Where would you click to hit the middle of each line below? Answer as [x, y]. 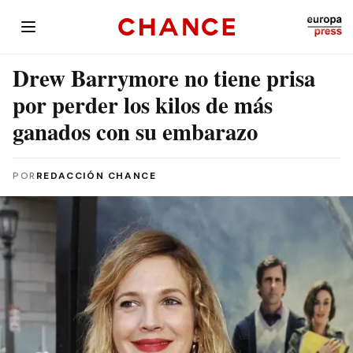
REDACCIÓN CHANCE [96, 176]
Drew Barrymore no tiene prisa [164, 78]
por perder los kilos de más [143, 105]
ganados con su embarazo [135, 132]
